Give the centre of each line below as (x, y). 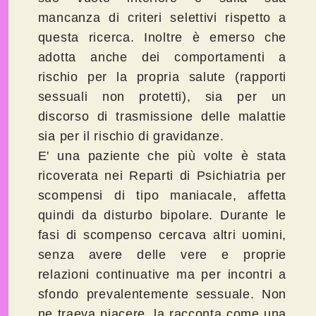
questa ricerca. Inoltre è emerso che (162, 38)
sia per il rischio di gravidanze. (131, 136)
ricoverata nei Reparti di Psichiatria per (162, 176)
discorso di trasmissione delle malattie (162, 117)
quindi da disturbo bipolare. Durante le (162, 215)
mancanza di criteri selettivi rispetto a (162, 18)
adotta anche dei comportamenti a (162, 57)
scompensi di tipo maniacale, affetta (162, 196)
